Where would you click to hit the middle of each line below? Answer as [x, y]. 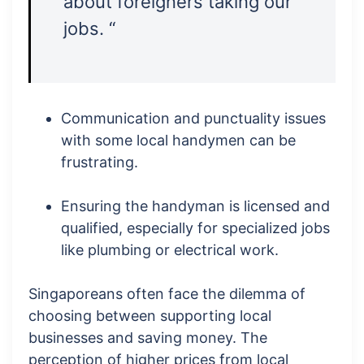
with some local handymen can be [178, 141]
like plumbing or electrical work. [170, 250]
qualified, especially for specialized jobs [195, 228]
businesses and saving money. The [148, 338]
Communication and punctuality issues [193, 119]
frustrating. [100, 162]
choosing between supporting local [150, 316]
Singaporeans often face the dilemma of [167, 294]
